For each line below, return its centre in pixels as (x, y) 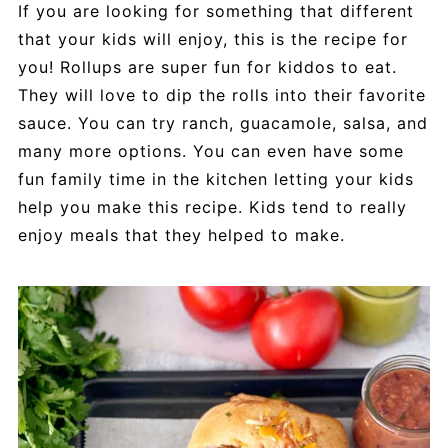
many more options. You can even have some (210, 151)
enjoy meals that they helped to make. (181, 235)
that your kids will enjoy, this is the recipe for (212, 39)
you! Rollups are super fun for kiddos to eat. (207, 67)
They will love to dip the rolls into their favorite (221, 95)
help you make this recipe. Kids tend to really (212, 207)
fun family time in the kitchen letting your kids (215, 179)
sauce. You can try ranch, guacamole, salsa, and (222, 123)
